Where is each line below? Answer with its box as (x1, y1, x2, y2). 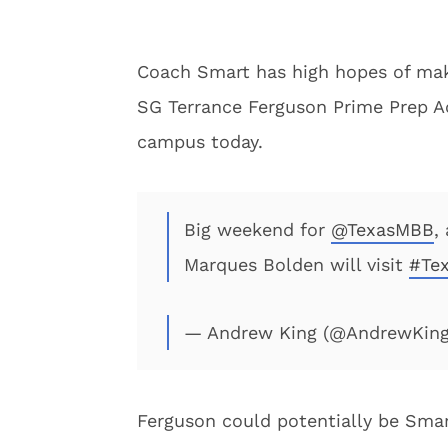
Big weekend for (184, 219, 331, 240)
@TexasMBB (331, 219, 434, 240)
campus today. (137, 131, 263, 152)
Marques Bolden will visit (184, 254, 409, 275)
